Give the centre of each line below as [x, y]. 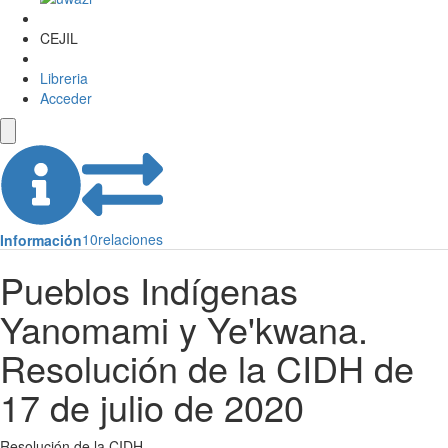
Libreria [64, 78]
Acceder [66, 98]
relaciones [130, 239]
